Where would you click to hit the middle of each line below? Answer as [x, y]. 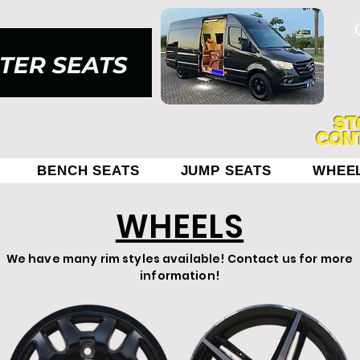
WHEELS [180, 227]
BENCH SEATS [88, 170]
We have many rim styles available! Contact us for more [180, 259]
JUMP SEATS [226, 170]
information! [180, 276]
